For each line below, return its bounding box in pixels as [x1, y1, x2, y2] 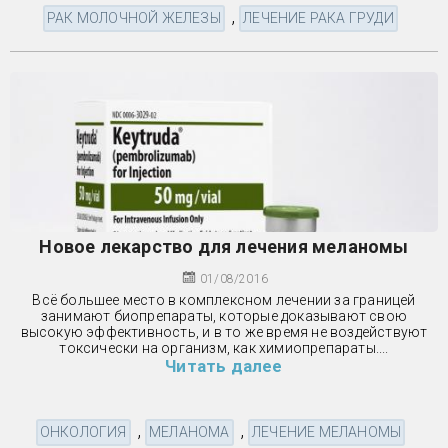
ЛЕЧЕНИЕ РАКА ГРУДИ [243, 9, 394, 26]
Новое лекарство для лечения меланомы [39, 235, 409, 257]
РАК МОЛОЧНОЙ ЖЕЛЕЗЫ [47, 9, 221, 26]
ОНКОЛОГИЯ [39, 423, 127, 440]
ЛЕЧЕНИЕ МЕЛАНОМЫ [252, 423, 402, 440]
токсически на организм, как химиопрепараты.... [59, 339, 389, 356]
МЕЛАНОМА [149, 423, 230, 440]
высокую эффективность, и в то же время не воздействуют [20, 323, 428, 340]
